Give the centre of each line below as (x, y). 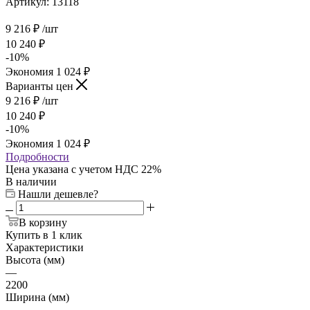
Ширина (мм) (37, 298)
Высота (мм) (35, 260)
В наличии (31, 182)
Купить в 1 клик (44, 235)
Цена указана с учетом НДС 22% (83, 170)
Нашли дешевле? (58, 194)
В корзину (43, 223)
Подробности (37, 157)
